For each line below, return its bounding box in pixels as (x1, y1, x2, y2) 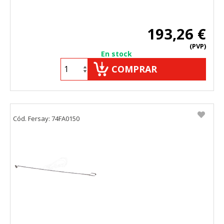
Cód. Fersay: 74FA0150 (13, 113, 79, 123)
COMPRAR (111, 62, 157, 75)
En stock (101, 48, 132, 58)
